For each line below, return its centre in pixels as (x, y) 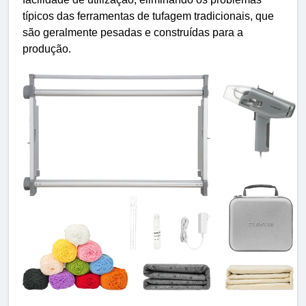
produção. (47, 48)
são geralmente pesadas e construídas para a (133, 32)
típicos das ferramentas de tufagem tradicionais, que (148, 16)
